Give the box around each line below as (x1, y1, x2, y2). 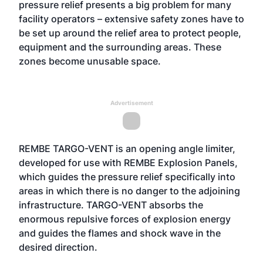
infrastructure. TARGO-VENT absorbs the (19, 199, 203, 211)
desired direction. (19, 241, 97, 253)
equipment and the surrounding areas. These (19, 41, 221, 53)
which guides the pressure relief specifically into (19, 171, 235, 183)
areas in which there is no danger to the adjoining (19, 185, 240, 197)
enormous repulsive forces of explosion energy (19, 213, 231, 225)
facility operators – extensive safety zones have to (19, 13, 244, 25)
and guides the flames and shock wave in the (19, 227, 221, 239)
